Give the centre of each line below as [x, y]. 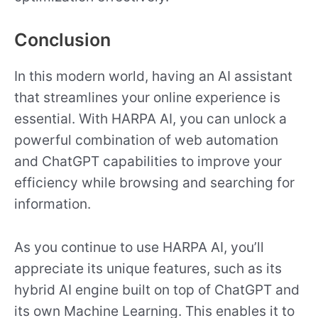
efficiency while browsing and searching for [154, 183]
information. [53, 204]
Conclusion [62, 40]
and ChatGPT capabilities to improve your [148, 161]
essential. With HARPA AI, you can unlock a [150, 119]
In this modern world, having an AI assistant [153, 76]
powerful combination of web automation [146, 140]
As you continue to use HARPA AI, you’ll [139, 247]
